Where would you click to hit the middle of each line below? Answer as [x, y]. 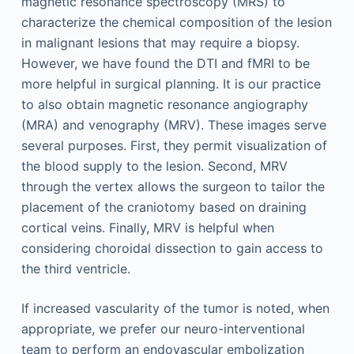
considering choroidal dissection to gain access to [172, 249]
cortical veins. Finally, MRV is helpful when [147, 228]
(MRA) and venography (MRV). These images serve [173, 125]
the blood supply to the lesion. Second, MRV [154, 166]
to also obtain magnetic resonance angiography [164, 105]
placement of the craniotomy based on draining [164, 207]
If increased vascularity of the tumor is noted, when [175, 309]
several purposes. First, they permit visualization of [174, 146]
